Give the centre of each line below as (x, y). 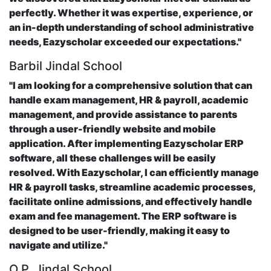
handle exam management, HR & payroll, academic (129, 100)
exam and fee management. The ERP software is (123, 216)
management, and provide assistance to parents (123, 115)
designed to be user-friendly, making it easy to (119, 231)
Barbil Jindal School (66, 66)
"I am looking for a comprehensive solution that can (131, 86)
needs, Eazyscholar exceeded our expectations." (125, 42)
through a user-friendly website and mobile (113, 129)
